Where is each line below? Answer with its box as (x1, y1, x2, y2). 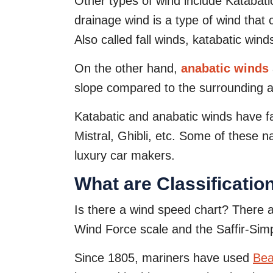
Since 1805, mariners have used (74, 250, 253, 264)
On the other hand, (74, 61, 181, 75)
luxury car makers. (74, 148, 175, 162)
